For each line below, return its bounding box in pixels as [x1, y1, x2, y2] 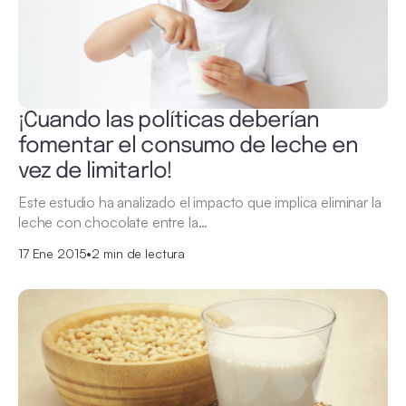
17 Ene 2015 [18, 245, 87, 261]
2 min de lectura [92, 245, 186, 261]
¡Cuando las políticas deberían [18, 109, 320, 132]
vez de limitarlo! [18, 159, 172, 183]
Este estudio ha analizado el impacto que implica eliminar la [18, 192, 382, 211]
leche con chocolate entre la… [18, 212, 208, 231]
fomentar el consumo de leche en [18, 134, 359, 158]
